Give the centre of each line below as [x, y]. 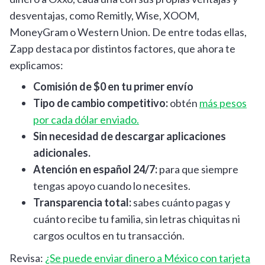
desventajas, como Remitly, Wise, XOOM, [104, 15]
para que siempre [198, 169]
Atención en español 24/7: [95, 169]
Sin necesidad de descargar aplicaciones [130, 136]
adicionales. [62, 152]
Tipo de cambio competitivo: [101, 103]
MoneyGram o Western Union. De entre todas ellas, [128, 32]
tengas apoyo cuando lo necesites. [112, 185]
